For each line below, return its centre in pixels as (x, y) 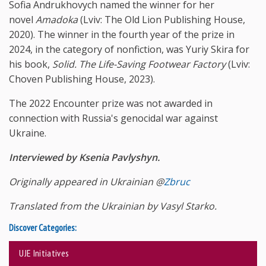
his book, (31, 64)
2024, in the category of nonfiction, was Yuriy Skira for (129, 49)
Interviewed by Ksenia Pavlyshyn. (84, 157)
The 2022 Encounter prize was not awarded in (111, 103)
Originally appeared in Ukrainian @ (86, 181)
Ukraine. (28, 133)
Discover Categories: (43, 227)
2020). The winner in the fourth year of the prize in (122, 34)
